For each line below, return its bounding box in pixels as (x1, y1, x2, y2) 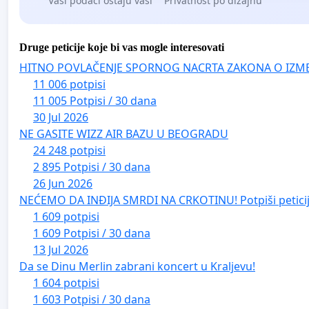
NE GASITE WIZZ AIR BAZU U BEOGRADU (19, 126, 228, 141)
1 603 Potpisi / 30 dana (33, 291, 150, 307)
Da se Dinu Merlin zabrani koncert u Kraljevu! (19, 258, 255, 274)
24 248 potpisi (33, 142, 106, 158)
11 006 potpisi (33, 76, 106, 92)
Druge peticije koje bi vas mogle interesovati (19, 41, 224, 53)
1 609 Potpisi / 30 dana (33, 225, 150, 241)
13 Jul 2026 (33, 241, 88, 257)
